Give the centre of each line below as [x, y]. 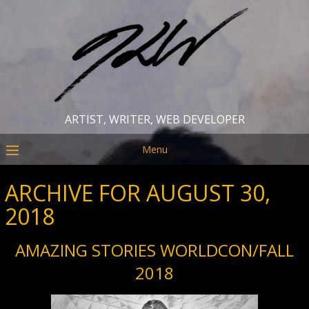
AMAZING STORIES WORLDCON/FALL [154, 250]
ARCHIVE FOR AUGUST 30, [138, 193]
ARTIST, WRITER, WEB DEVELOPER [154, 119]
